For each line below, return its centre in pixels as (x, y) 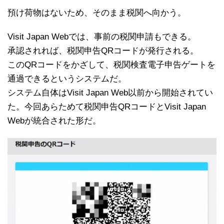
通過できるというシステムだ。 (67, 78)
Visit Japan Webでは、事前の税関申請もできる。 (102, 36)
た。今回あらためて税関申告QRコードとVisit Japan (107, 106)
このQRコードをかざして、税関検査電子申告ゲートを (111, 64)
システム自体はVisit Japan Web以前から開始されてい (110, 92)
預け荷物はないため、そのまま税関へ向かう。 (97, 12)
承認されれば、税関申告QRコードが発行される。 (103, 50)
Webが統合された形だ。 (54, 120)
